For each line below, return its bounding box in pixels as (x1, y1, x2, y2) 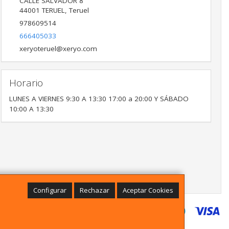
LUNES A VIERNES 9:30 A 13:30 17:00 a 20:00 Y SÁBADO (9, 94, 189, 103)
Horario (9, 76, 43, 90)
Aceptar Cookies (123, 185, 173, 195)
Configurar (33, 185, 66, 195)
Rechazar (80, 185, 109, 195)
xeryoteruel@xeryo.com (19, 44, 97, 54)
